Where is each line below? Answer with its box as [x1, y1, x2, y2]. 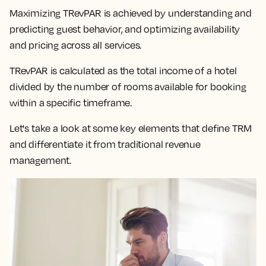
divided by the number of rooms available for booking [9, 81, 246, 93]
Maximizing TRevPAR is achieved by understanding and [9, 7, 252, 19]
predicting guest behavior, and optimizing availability [9, 23, 240, 35]
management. [9, 154, 72, 166]
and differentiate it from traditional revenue [9, 138, 201, 150]
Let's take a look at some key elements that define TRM [9, 122, 252, 134]
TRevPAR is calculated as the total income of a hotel [9, 65, 237, 77]
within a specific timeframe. [9, 97, 132, 109]
